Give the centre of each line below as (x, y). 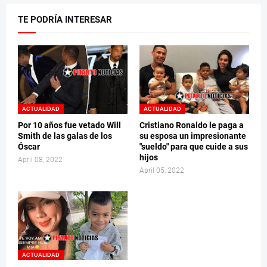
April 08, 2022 (40, 160)
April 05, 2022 (162, 171)
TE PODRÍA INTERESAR (65, 20)
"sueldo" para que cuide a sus (194, 147)
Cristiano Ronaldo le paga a (192, 125)
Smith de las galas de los (65, 136)
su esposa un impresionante (193, 136)
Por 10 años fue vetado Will (69, 125)
